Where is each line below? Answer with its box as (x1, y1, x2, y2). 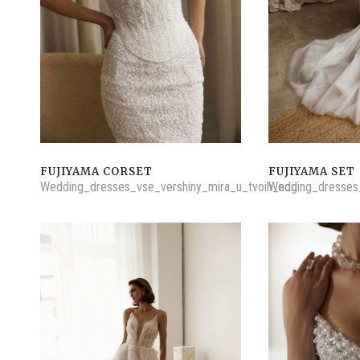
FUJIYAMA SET (268, 164, 355, 178)
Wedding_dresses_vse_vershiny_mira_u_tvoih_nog (40, 178, 297, 194)
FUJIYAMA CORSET (40, 164, 153, 178)
